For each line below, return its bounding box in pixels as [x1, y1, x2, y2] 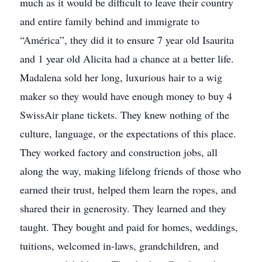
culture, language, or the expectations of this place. [20, 126, 236, 140]
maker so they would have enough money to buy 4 [20, 89, 232, 103]
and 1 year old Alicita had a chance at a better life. [20, 51, 237, 65]
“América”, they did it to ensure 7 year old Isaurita [20, 33, 234, 47]
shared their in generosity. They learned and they [20, 201, 226, 215]
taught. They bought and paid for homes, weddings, [20, 220, 238, 234]
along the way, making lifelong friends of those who [20, 164, 241, 178]
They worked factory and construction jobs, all [20, 145, 218, 159]
